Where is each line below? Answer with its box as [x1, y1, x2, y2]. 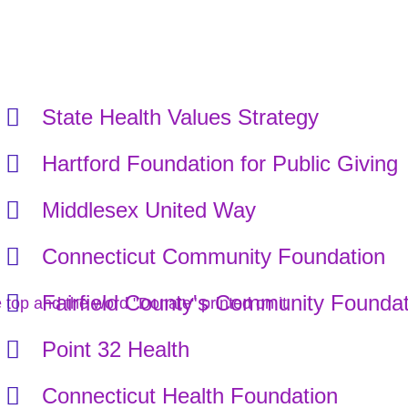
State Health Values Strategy [41, 105, 319, 130]
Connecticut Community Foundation [41, 244, 385, 270]
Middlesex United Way [41, 198, 256, 223]
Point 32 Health [41, 337, 189, 362]
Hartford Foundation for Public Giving [41, 151, 398, 177]
